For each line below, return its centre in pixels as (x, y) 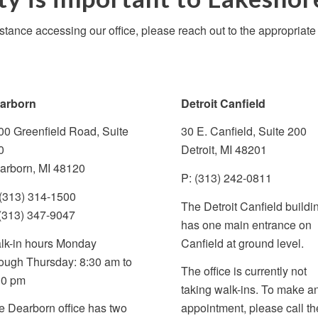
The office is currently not (244, 271)
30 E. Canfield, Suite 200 (244, 131)
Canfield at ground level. (243, 243)
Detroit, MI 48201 (224, 150)
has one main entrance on (247, 224)
